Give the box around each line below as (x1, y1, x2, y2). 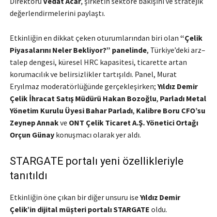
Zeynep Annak (10, 118, 59, 128)
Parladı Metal (160, 93, 206, 104)
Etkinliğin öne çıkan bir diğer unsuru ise (10, 192, 140, 202)
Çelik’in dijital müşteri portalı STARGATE (10, 204, 150, 215)
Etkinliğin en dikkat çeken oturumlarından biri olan (10, 33, 180, 43)
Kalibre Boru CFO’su (136, 106, 205, 116)
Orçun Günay (10, 130, 54, 140)
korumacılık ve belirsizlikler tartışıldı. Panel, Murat (10, 69, 177, 79)
